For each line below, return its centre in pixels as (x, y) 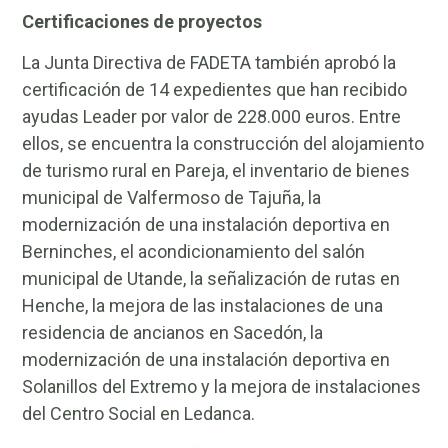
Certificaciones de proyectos (142, 21)
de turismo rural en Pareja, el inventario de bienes (216, 171)
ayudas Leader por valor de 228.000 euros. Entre (212, 117)
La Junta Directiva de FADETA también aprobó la (209, 63)
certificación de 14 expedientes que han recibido (215, 90)
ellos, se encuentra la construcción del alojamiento (223, 144)
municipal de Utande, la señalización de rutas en (211, 279)
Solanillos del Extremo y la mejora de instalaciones (222, 387)
